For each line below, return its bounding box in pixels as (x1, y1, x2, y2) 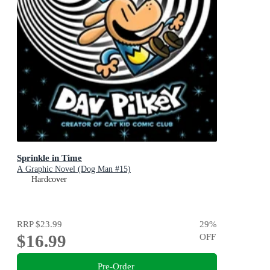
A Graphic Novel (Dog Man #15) (17, 164, 131, 174)
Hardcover (31, 174, 67, 184)
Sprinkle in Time (17, 152, 82, 163)
